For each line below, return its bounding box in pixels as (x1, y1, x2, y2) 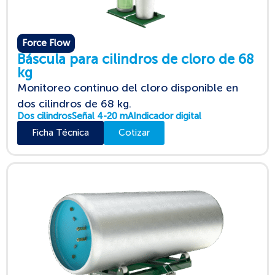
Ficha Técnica (32, 126, 89, 138)
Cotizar (118, 126, 150, 138)
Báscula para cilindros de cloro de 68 (17, 50, 254, 68)
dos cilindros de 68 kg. (17, 96, 131, 110)
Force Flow (22, 37, 70, 48)
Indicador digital (133, 110, 201, 122)
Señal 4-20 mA (72, 110, 133, 122)
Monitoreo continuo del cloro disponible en (17, 80, 238, 95)
